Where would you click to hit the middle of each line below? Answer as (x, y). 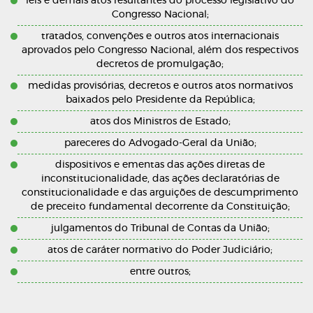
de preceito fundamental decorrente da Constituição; (160, 207)
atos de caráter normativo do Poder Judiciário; (160, 250)
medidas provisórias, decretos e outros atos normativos (160, 86)
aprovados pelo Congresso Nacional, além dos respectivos (160, 50)
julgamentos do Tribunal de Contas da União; (160, 228)
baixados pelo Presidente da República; (160, 100)
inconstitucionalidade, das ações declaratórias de (160, 179)
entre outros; (160, 272)
